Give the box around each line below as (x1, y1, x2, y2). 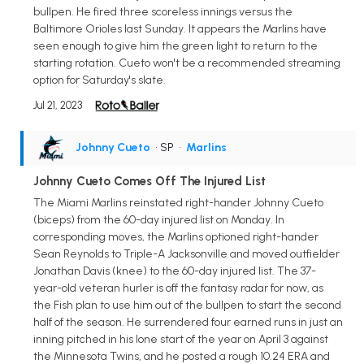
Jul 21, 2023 (33, 98, 82, 111)
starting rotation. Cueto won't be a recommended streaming (33, 55, 340, 70)
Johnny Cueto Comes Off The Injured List (33, 173, 266, 188)
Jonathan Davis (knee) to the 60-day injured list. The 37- (33, 263, 316, 278)
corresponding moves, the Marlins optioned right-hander (33, 229, 318, 244)
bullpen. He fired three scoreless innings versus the (33, 4, 292, 19)
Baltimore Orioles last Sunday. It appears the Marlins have (33, 21, 327, 36)
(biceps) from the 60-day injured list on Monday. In (33, 212, 284, 227)
